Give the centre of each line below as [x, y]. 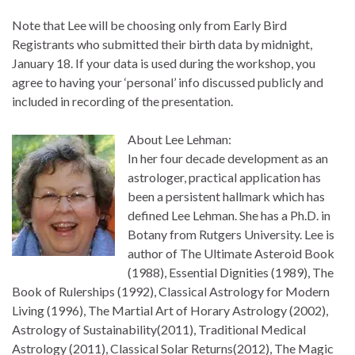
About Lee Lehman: [179, 139]
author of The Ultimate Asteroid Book [231, 253]
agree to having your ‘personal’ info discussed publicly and [168, 82]
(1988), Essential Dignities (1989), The [231, 272]
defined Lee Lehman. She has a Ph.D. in [229, 215]
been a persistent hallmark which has [226, 196]
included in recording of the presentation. [122, 101]
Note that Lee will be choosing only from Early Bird [149, 25]
